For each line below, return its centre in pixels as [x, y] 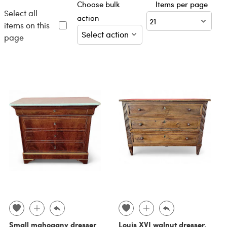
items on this [27, 25]
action [88, 18]
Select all [21, 13]
